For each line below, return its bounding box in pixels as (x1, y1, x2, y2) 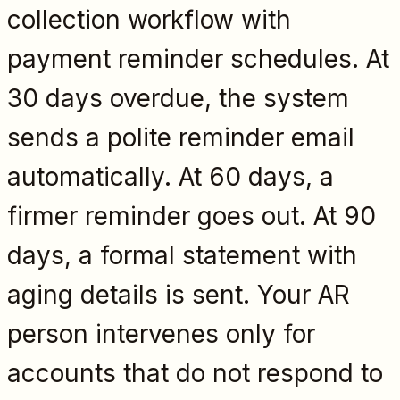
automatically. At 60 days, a (7, 161, 334, 192)
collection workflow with (7, 4, 291, 35)
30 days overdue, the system (7, 82, 349, 113)
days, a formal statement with (7, 239, 357, 271)
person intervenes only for (7, 318, 315, 349)
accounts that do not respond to (7, 357, 383, 388)
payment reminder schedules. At (7, 43, 389, 74)
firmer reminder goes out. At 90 (7, 200, 376, 231)
